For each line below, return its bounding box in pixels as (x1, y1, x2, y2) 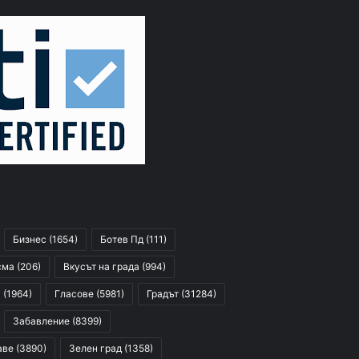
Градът (147, 288, 179, 301)
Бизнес (13, 233, 46, 246)
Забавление (13, 315, 70, 328)
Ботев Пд (100, 233, 143, 246)
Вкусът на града (63, 260, 139, 273)
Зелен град (69, 342, 122, 355)
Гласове (54, 288, 94, 301)
